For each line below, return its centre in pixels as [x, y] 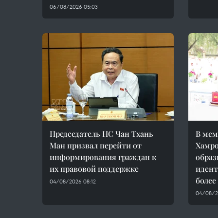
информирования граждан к [103, 157]
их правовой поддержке [94, 169]
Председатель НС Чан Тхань [101, 134]
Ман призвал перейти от [96, 145]
